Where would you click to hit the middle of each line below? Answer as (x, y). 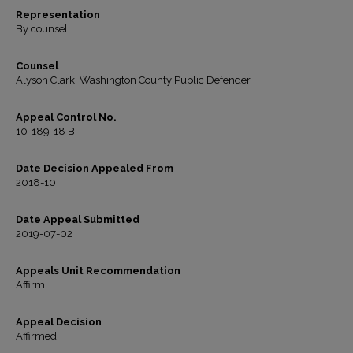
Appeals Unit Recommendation (98, 271)
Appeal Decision (59, 322)
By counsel (42, 29)
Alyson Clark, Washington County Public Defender (133, 80)
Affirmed (36, 336)
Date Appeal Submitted (78, 219)
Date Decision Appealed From (95, 168)
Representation (58, 15)
